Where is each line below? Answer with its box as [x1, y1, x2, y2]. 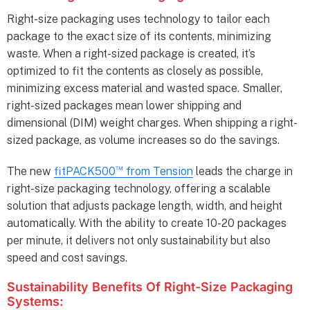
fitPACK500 [54, 164, 116, 178]
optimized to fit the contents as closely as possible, [7, 64, 263, 78]
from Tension [123, 164, 193, 178]
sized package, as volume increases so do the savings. [7, 134, 280, 147]
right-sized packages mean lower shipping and [7, 99, 241, 113]
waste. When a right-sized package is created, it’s [7, 47, 255, 61]
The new [7, 164, 54, 178]
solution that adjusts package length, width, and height [7, 199, 282, 212]
